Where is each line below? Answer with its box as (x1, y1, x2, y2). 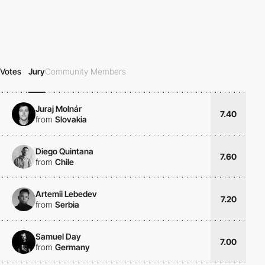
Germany (55, 241, 90, 252)
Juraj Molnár (35, 103, 82, 114)
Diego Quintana (35, 146, 93, 156)
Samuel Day (35, 231, 81, 241)
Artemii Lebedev (35, 188, 97, 199)
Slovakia (55, 114, 87, 124)
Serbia (55, 199, 79, 209)
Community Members (45, 66, 126, 77)
